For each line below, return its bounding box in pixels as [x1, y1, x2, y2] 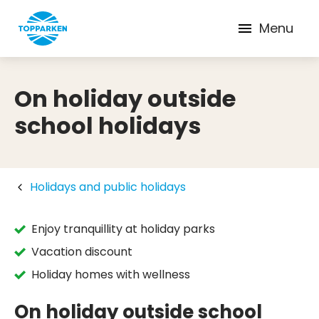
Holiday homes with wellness [31, 266, 190, 283]
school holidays [14, 110, 201, 142]
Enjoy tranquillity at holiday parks [31, 221, 215, 237]
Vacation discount [31, 244, 132, 260]
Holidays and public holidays [30, 179, 186, 195]
